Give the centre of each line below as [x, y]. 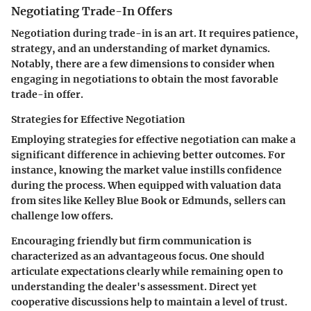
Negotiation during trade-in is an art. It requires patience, [155, 33]
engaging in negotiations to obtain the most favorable [145, 79]
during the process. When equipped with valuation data [146, 185]
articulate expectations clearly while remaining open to [147, 271]
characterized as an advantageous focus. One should [138, 256]
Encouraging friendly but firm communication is [131, 241]
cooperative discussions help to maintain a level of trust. [149, 302]
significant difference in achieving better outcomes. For [148, 154]
